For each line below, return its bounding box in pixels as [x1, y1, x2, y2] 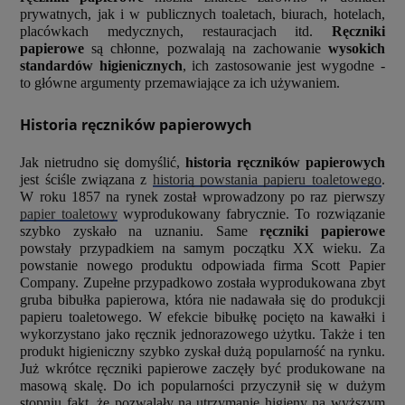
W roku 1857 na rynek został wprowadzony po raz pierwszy [20, 188, 385, 204]
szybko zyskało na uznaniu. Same [20, 222, 260, 239]
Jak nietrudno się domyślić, [20, 154, 185, 170]
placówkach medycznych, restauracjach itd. [20, 24, 332, 40]
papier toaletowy [20, 205, 118, 221]
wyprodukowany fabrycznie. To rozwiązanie [117, 205, 385, 221]
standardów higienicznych [20, 58, 183, 74]
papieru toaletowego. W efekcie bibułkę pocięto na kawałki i [20, 308, 385, 325]
